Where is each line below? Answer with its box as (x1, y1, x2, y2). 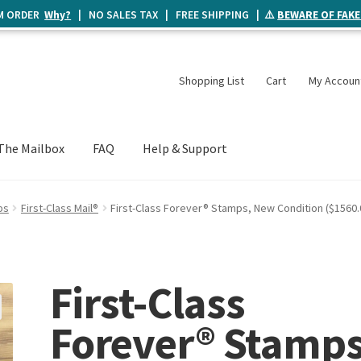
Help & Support (143, 140, 228, 157)
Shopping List (178, 73, 244, 88)
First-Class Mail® (20, 200, 98, 215)
